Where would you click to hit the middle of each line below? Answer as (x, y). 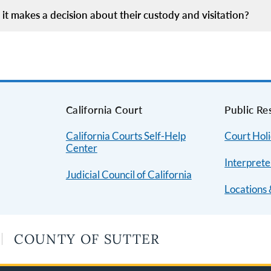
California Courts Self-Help (126, 135)
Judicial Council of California (129, 174)
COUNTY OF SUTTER (87, 239)
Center (81, 148)
